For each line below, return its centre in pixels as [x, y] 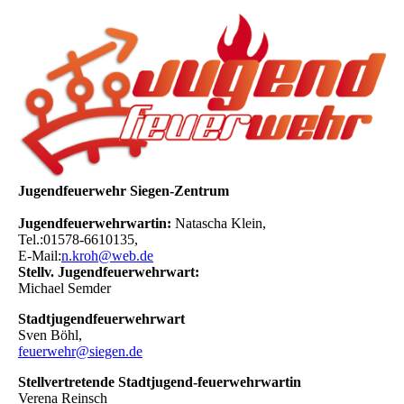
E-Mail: [40, 256]
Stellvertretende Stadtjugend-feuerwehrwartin [160, 382]
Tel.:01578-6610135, [80, 240]
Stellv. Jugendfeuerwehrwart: [109, 272]
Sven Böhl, [50, 335]
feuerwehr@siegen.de [80, 352]
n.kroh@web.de [107, 256]
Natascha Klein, [220, 224]
